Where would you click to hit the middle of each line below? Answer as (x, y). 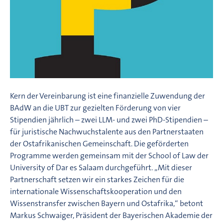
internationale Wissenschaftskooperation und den (96, 191)
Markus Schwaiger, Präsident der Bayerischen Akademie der (111, 215)
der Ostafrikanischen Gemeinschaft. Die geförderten (99, 143)
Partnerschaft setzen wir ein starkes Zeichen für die (97, 179)
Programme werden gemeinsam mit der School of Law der (109, 155)
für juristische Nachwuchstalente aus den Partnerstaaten (107, 131)
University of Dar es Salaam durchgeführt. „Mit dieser (101, 167)
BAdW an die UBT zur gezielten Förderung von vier (95, 108)
